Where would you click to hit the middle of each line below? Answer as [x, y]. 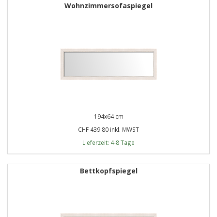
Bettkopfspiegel [108, 170]
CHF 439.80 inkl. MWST [108, 129]
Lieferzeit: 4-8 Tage [108, 142]
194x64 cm [108, 116]
